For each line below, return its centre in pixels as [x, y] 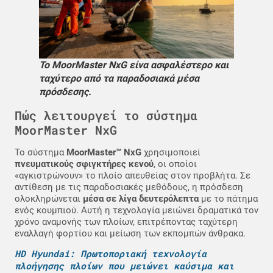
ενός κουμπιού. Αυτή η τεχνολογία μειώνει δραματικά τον [136, 210]
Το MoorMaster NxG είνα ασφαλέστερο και [134, 65]
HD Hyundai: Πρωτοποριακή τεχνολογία [111, 253]
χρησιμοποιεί [171, 152]
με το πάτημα [228, 198]
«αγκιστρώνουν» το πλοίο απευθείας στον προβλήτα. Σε [133, 175]
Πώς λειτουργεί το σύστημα [106, 115]
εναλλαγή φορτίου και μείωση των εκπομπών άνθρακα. [130, 233]
